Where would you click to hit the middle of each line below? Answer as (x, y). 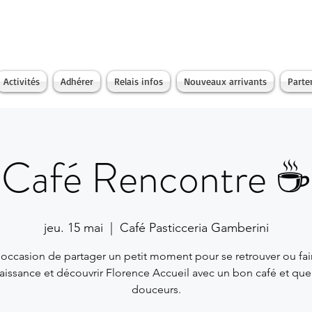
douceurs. (156, 289)
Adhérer (77, 81)
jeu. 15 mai (73, 228)
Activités (22, 81)
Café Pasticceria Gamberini (194, 228)
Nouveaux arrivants (225, 81)
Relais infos (139, 81)
